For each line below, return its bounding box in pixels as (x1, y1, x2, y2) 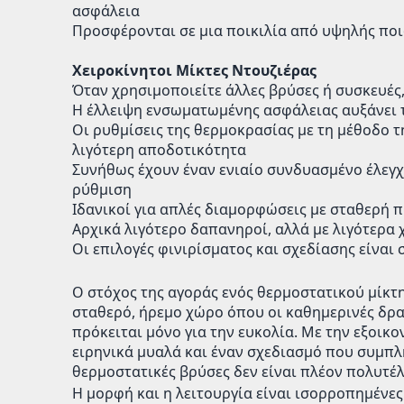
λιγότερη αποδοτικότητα (72, 140, 246, 160)
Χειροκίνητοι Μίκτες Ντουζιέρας (72, 60, 317, 80)
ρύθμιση (72, 179, 132, 199)
